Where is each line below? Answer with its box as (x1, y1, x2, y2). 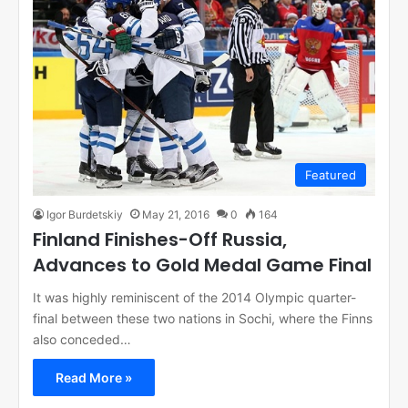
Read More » (56, 369, 132, 385)
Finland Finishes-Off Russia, (33, 226, 287, 252)
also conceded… (33, 331, 131, 347)
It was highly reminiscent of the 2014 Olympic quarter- (33, 289, 356, 305)
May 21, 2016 (142, 207, 209, 221)
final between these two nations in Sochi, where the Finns (33, 310, 372, 326)
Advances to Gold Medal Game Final (33, 251, 372, 278)
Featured (305, 167, 356, 182)
